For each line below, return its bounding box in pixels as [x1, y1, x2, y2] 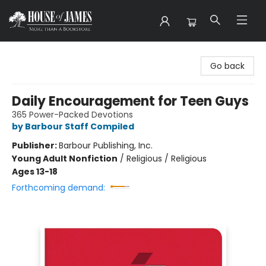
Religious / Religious [126, 153, 207, 164]
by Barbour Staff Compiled [12, 121, 134, 132]
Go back [210, 60, 245, 72]
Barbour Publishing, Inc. [59, 140, 153, 151]
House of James [9, 47, 76, 59]
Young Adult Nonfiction [12, 153, 118, 164]
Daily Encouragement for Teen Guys [12, 92, 249, 110]
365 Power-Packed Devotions [12, 109, 133, 121]
